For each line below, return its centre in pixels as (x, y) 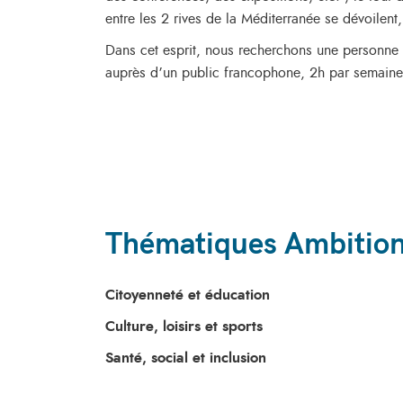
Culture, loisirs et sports (184, 327)
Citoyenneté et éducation (188, 295)
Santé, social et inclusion (186, 358)
